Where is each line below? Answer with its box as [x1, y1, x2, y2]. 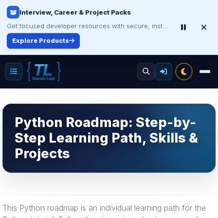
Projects [15, 145, 70, 162]
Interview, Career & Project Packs [19, 8, 131, 16]
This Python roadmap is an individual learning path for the [2, 203, 206, 213]
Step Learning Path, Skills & [15, 130, 198, 146]
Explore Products [12, 37, 69, 44]
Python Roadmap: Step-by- [15, 114, 196, 130]
